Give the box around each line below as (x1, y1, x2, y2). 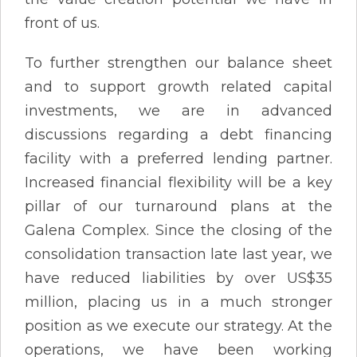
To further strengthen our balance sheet (25, 53, 332, 72)
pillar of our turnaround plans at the (25, 197, 332, 215)
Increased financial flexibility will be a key (25, 173, 332, 191)
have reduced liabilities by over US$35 (25, 269, 332, 287)
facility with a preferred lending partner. (25, 149, 332, 167)
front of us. (25, 14, 100, 32)
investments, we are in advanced (25, 101, 332, 120)
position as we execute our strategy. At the (25, 316, 332, 335)
